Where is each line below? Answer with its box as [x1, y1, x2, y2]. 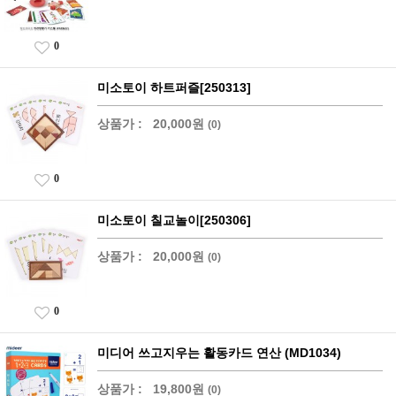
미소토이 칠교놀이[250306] [97, 212, 251, 227]
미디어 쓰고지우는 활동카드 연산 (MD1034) [97, 345, 341, 360]
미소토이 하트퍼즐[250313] [97, 80, 251, 95]
